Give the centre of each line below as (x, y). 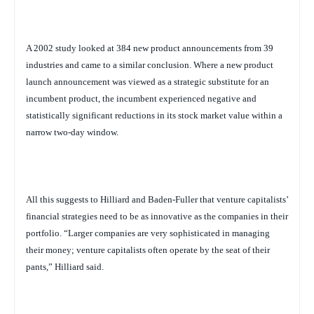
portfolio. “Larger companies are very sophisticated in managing (148, 233)
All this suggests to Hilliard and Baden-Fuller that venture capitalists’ (157, 199)
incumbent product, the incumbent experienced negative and (141, 98)
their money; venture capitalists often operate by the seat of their (148, 250)
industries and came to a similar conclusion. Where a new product (150, 64)
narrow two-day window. (72, 132)
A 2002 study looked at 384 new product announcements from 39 (150, 48)
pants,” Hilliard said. (65, 266)
